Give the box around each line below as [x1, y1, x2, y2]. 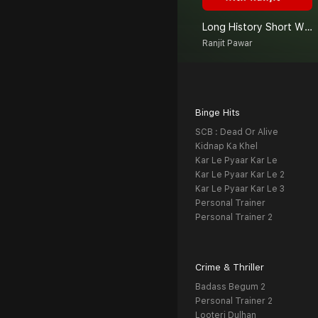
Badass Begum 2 [195, 282, 265, 292]
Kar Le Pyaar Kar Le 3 [195, 184, 285, 194]
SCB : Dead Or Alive [195, 127, 278, 138]
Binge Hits [195, 107, 240, 119]
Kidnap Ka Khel [195, 141, 258, 152]
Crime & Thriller [195, 262, 264, 273]
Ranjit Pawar [202, 38, 253, 49]
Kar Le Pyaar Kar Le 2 [195, 170, 285, 180]
